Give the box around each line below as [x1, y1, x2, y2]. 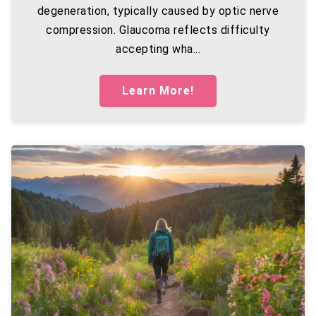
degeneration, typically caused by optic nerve [37, 4, 279, 18]
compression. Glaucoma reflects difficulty [46, 23, 270, 37]
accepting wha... [116, 42, 200, 56]
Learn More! [122, 83, 194, 97]
